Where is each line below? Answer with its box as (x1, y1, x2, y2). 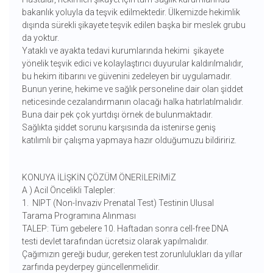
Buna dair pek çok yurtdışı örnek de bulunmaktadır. (21, 110, 213, 120)
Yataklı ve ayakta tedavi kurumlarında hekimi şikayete (21, 46, 225, 56)
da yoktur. (21, 33, 61, 43)
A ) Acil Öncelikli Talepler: (21, 185, 115, 196)
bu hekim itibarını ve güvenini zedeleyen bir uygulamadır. (21, 71, 232, 82)
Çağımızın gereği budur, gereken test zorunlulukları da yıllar (21, 249, 243, 260)
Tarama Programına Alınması (21, 211, 136, 221)
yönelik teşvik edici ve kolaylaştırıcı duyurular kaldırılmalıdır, (21, 58, 243, 69)
